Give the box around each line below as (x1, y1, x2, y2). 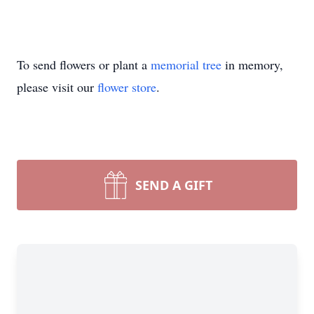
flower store (97, 78, 156, 95)
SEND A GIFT (135, 177, 212, 193)
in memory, (221, 56, 283, 73)
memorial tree (151, 56, 221, 73)
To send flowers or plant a (17, 56, 151, 73)
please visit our (17, 78, 97, 95)
